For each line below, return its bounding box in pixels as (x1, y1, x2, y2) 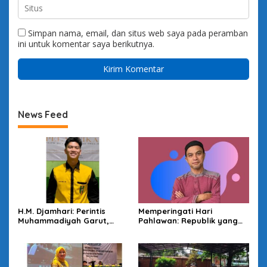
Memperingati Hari (138, 206, 212, 216)
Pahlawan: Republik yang (138, 215, 238, 225)
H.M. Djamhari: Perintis (18, 206, 105, 216)
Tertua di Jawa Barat (18, 234, 103, 244)
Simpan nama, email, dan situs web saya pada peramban (28, 27, 248, 39)
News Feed (18, 108, 68, 121)
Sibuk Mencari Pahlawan (138, 225, 234, 235)
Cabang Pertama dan (18, 225, 104, 235)
